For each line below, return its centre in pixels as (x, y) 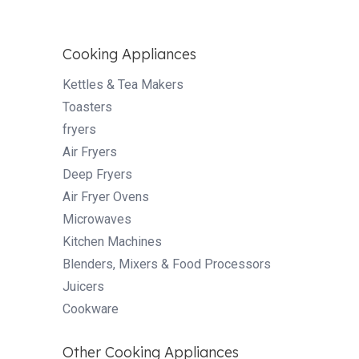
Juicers (83, 286)
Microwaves (97, 219)
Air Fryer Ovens (106, 196)
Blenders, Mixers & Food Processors (167, 264)
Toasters (87, 107)
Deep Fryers (97, 174)
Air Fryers (90, 151)
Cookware (91, 309)
